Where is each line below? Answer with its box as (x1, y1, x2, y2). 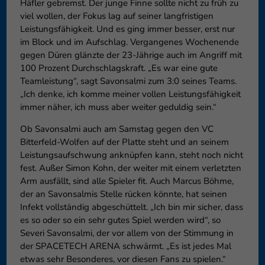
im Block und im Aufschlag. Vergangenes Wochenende (20, 36, 239, 49)
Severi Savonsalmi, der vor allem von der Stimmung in (20, 227, 234, 240)
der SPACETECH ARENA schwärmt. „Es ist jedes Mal (20, 240, 231, 253)
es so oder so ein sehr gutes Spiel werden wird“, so (20, 214, 221, 227)
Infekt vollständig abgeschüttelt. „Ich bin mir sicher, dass (20, 201, 243, 214)
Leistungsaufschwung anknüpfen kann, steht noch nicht (20, 149, 243, 161)
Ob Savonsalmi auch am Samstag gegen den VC (20, 123, 214, 135)
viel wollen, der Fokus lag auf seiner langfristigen (20, 10, 214, 22)
